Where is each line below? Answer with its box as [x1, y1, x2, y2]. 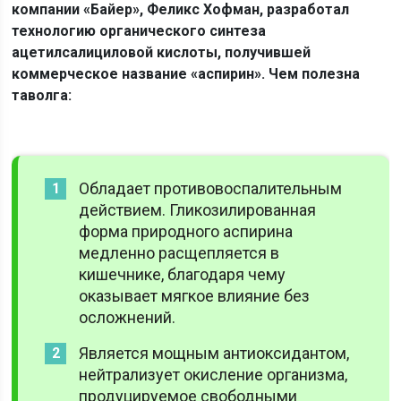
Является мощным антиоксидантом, [79, 344, 350, 363]
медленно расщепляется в [79, 243, 280, 262]
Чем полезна [269, 65, 361, 82]
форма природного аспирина [79, 222, 294, 241]
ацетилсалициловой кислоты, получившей [12, 44, 311, 61]
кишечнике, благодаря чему [79, 265, 286, 284]
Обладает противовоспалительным [79, 179, 343, 198]
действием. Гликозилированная [79, 200, 317, 219]
